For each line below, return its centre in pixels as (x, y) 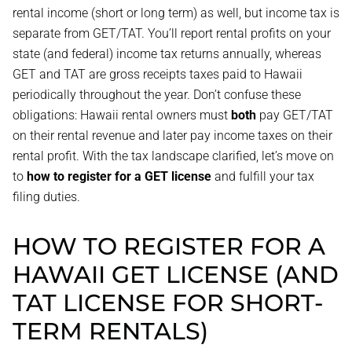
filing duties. (46, 197)
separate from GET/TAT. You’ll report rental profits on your (172, 33)
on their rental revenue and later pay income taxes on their (172, 136)
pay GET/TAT (295, 115)
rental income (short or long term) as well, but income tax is (176, 13)
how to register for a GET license (119, 176)
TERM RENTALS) (110, 331)
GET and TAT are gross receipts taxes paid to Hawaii (158, 74)
